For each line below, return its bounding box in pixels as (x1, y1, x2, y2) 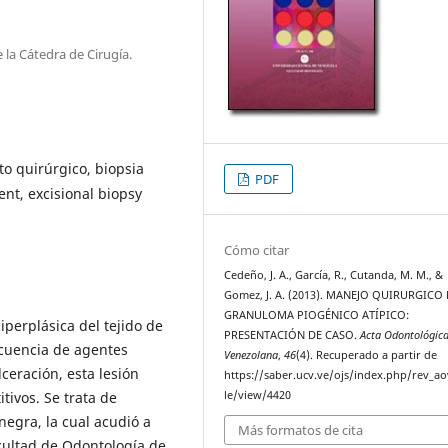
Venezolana (224, 347, 279, 362)
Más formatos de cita (238, 421, 364, 440)
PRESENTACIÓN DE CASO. (224, 327, 361, 342)
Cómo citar (224, 240, 290, 259)
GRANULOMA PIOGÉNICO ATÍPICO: (224, 307, 410, 322)
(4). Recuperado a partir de (296, 347, 438, 362)
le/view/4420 (224, 387, 292, 402)
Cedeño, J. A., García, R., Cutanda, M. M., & (224, 267, 444, 282)
